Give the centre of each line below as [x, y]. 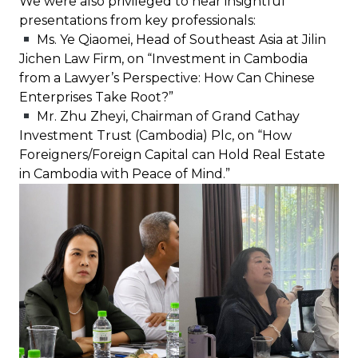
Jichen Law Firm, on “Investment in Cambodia [163, 59]
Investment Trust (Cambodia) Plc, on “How [155, 136]
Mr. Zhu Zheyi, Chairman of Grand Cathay [167, 117]
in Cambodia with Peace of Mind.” [125, 174]
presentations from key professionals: [137, 21]
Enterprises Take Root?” [96, 97]
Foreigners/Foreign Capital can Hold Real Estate [172, 155]
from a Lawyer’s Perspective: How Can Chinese [167, 78]
